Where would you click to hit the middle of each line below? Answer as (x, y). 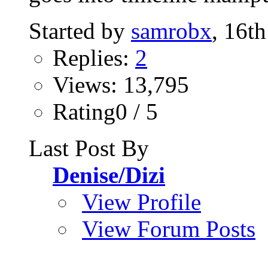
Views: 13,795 (121, 85)
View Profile (141, 202)
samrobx (171, 31)
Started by (80, 31)
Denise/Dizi (109, 175)
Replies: (94, 58)
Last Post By (89, 148)
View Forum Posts (169, 229)
